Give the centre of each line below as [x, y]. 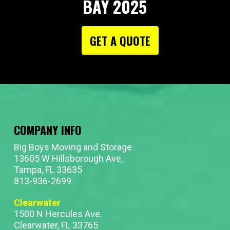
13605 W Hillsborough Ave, [68, 158]
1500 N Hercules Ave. [58, 214]
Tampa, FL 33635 [48, 169]
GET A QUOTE [120, 41]
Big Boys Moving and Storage [73, 147]
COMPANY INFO [47, 130]
